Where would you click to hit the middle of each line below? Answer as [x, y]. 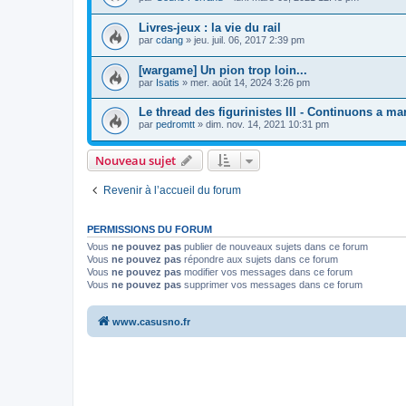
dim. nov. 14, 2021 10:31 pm [267, 125]
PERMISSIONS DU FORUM [150, 229]
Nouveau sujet [135, 160]
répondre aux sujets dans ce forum [260, 259]
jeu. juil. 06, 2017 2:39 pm [249, 40]
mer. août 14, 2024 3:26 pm [250, 82]
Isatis [168, 82]
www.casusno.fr [151, 322]
